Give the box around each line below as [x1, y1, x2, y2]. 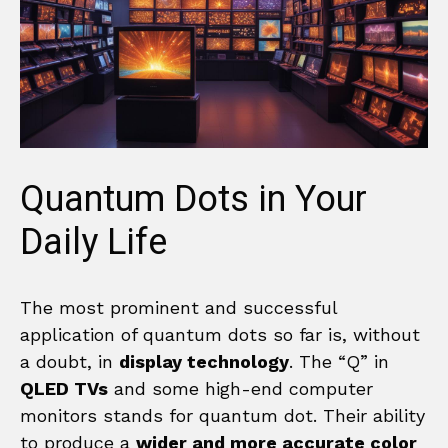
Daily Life [20, 215, 167, 269]
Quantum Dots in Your [20, 172, 367, 226]
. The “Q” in [289, 350, 389, 372]
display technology [119, 350, 289, 372]
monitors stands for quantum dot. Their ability [20, 404, 425, 426]
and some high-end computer [108, 377, 373, 399]
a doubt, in [20, 350, 119, 372]
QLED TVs [20, 377, 108, 399]
